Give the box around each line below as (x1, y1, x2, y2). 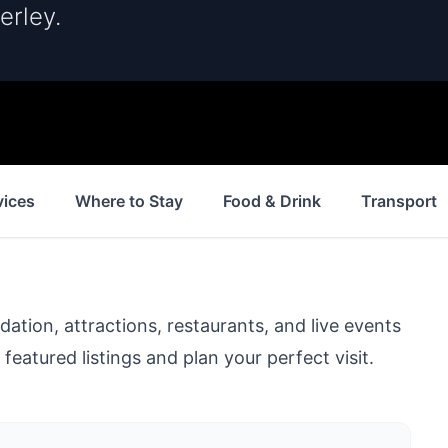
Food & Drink (223, 191, 321, 211)
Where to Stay (75, 191, 183, 211)
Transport (361, 191, 437, 211)
